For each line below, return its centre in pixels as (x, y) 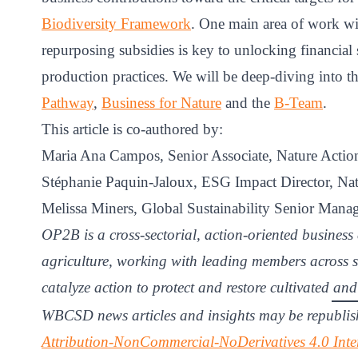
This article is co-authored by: (132, 129)
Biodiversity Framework (116, 23)
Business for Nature (161, 102)
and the (248, 102)
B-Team (298, 102)
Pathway (68, 102)
